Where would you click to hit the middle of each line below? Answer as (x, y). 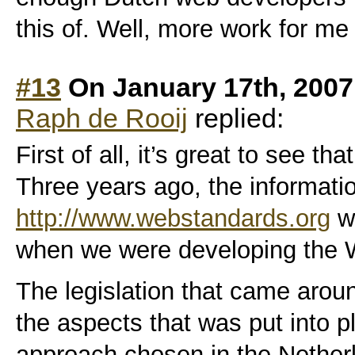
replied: (236, 118)
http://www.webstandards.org (173, 218)
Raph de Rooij (102, 118)
